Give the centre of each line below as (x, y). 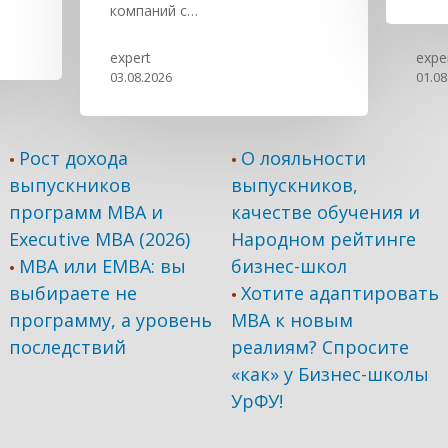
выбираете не (72, 293)
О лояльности (304, 158)
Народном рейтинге (324, 239)
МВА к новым (292, 320)
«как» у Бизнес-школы (330, 374)
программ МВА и (85, 212)
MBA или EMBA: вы (102, 266)
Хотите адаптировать (340, 293)
